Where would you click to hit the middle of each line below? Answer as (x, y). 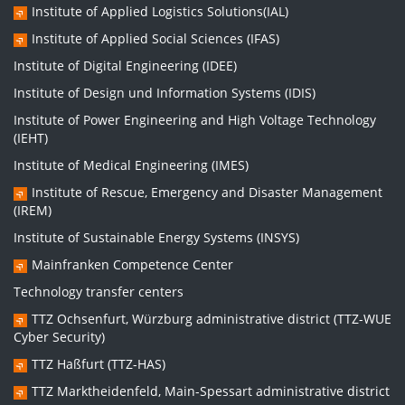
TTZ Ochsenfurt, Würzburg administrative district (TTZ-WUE (212, 319)
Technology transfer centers (99, 292)
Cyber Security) (59, 337)
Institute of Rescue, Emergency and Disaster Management (207, 192)
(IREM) (33, 210)
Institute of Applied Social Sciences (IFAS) (155, 38)
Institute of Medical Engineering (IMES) (131, 165)
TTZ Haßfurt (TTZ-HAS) (99, 364)
